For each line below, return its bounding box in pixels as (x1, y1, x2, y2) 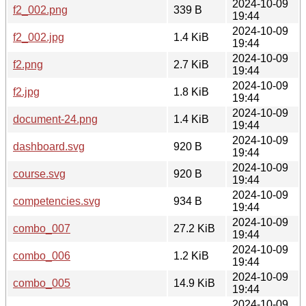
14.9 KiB (173, 277, 215, 289)
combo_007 (13, 222, 70, 234)
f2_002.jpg (13, 31, 64, 43)
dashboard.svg (13, 140, 85, 152)
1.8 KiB (173, 85, 209, 98)
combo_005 (13, 277, 70, 289)
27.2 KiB (173, 222, 215, 234)
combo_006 (13, 249, 70, 262)
